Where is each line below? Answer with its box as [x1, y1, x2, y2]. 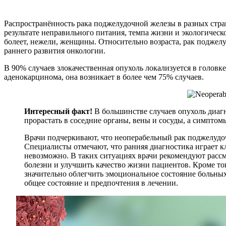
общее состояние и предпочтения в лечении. [24, 178, 178, 187]
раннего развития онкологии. [4, 46, 105, 55]
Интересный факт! [24, 106, 92, 116]
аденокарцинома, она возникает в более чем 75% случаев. [4, 72, 204, 81]
